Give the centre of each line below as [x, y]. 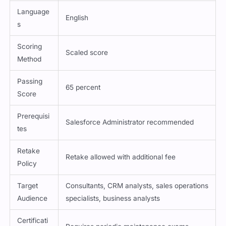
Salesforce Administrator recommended [130, 122]
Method [30, 59]
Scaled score [87, 52]
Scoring [30, 46]
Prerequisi [34, 116]
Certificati [33, 220]
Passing [30, 81]
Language [34, 11]
